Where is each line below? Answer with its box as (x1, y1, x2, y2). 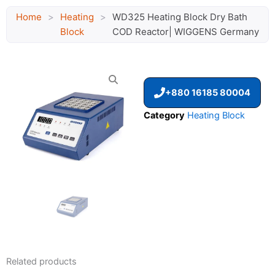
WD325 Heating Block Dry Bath (112, 11, 247, 23)
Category (144, 109, 185, 121)
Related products (6, 256, 77, 267)
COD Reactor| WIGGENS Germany (112, 26, 259, 37)
